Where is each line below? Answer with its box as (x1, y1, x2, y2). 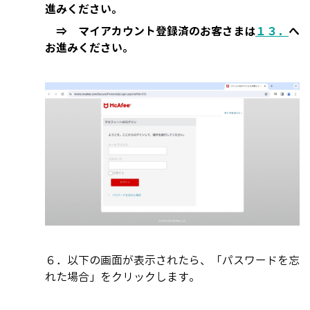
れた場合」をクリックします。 (45, 269, 200, 285)
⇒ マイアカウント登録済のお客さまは (45, 24, 255, 39)
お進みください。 (45, 40, 134, 56)
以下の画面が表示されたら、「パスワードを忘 (67, 253, 300, 268)
